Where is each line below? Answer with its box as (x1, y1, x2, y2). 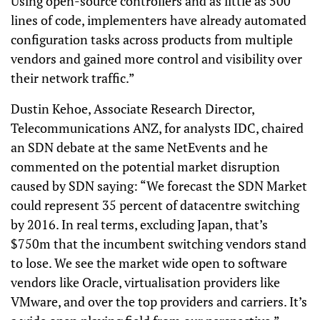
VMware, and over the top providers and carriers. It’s (11, 293, 307, 310)
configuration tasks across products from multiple (11, 31, 293, 48)
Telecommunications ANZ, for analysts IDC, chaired (11, 119, 304, 136)
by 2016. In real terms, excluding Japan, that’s (11, 216, 268, 233)
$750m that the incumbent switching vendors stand (11, 235, 306, 252)
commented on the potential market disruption (11, 158, 280, 175)
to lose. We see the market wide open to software (11, 254, 287, 271)
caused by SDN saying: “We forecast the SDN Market (11, 177, 307, 194)
